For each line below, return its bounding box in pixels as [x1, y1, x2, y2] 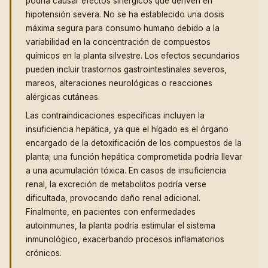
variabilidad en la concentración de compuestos [26, 37, 211, 47]
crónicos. [26, 248, 62, 258]
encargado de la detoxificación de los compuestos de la [26, 138, 242, 148]
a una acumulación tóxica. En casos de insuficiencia [26, 166, 226, 176]
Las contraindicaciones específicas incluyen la [26, 111, 205, 121]
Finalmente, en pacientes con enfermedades [26, 207, 196, 217]
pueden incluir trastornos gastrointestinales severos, [26, 65, 227, 75]
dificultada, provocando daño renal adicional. [26, 193, 200, 203]
